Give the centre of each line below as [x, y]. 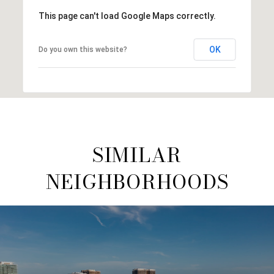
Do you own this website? [83, 49]
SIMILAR [137, 155]
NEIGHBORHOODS [137, 182]
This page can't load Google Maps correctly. [127, 16]
